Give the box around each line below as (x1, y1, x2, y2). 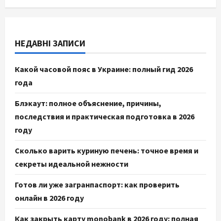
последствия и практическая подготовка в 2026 (15, 111, 194, 121)
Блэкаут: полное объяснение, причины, (15, 98, 161, 108)
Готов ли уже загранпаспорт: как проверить (15, 179, 180, 189)
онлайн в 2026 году (15, 192, 84, 203)
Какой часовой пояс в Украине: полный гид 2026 (15, 64, 193, 74)
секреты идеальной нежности (15, 158, 128, 169)
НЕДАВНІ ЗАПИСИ (15, 37, 85, 49)
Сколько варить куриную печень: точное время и (15, 145, 198, 155)
